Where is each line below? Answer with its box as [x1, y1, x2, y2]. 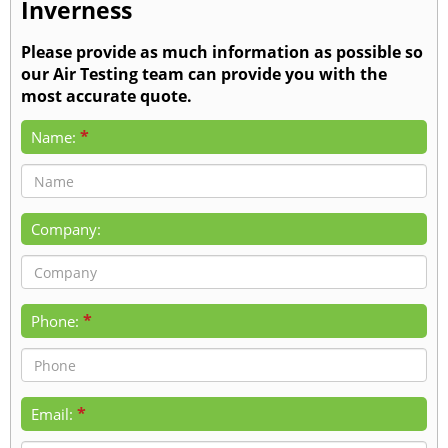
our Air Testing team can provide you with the [21, 62, 387, 85]
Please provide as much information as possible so [21, 40, 423, 63]
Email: [31, 404, 73, 425]
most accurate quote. [21, 84, 192, 107]
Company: [31, 219, 101, 240]
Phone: [31, 311, 79, 332]
